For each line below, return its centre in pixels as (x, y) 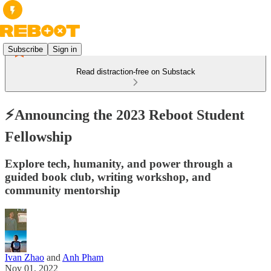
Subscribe (25, 49)
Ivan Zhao (24, 257)
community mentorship (63, 190)
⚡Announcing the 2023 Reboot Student (125, 115)
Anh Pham (83, 257)
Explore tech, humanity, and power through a (119, 163)
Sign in (65, 49)
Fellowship (38, 136)
